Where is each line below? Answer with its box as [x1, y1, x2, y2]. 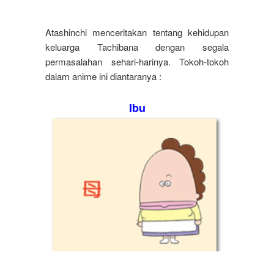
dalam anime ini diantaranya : [45, 70, 161, 83]
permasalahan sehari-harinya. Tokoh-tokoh [45, 55, 229, 68]
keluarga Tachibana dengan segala [45, 40, 229, 54]
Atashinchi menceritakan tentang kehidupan [45, 26, 229, 39]
